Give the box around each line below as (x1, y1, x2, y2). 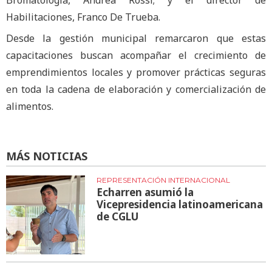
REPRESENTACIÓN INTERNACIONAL (97, 175, 231, 185)
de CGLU (97, 209, 139, 223)
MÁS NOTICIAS (6, 148, 87, 163)
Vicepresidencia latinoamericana (97, 197, 263, 211)
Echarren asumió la (97, 185, 194, 199)
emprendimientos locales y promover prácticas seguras (6, 66, 266, 80)
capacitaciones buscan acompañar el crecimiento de (6, 49, 266, 63)
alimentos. (6, 100, 53, 114)
